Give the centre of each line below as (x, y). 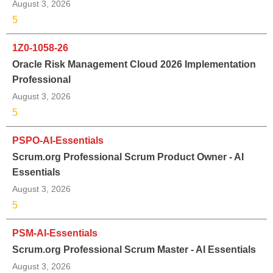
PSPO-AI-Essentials (58, 140)
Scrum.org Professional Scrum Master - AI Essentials (134, 249)
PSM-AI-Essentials (55, 233)
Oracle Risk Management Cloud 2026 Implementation (134, 64)
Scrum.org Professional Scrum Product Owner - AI (128, 157)
